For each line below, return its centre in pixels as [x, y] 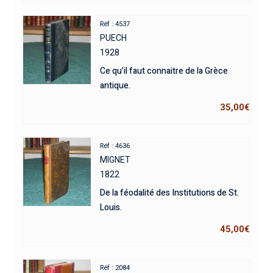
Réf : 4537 [115, 24]
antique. [115, 86]
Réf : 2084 [115, 268]
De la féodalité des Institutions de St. [170, 193]
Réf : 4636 [115, 146]
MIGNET [115, 160]
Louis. [111, 207]
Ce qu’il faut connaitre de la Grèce [164, 71]
